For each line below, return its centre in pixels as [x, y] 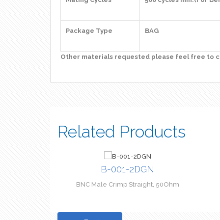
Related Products [122, 132]
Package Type [89, 31]
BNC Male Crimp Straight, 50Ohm [127, 184]
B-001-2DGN [127, 169]
